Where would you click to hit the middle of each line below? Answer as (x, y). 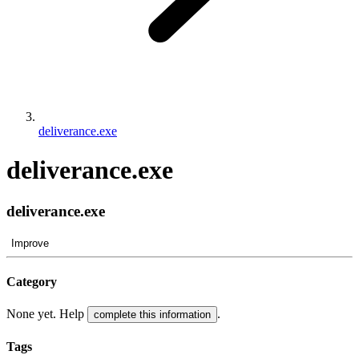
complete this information (152, 315)
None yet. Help (47, 314)
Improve (30, 243)
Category (32, 281)
